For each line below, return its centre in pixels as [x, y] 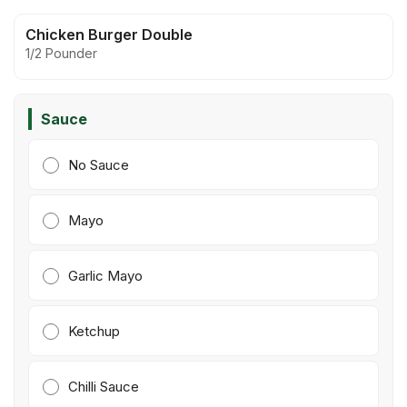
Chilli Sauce [104, 387]
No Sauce [99, 165]
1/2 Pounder [61, 53]
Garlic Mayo [106, 276]
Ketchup [94, 331]
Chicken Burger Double [109, 35]
